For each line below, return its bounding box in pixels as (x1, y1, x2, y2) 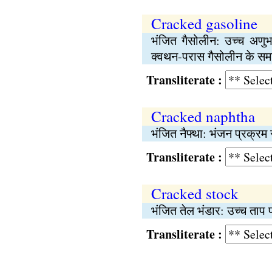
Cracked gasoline (151, 13, 257, 33)
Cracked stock (151, 183, 239, 203)
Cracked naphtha (151, 106, 255, 126)
